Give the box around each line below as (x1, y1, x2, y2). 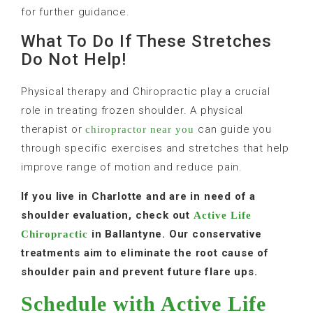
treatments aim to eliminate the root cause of (21, 246, 269, 259)
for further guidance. (21, 5, 130, 18)
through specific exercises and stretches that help (21, 141, 289, 154)
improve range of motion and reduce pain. (21, 160, 242, 173)
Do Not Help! (21, 49, 126, 69)
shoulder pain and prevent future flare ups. (21, 265, 258, 278)
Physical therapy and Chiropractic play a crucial (21, 85, 270, 98)
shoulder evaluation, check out (21, 208, 194, 221)
